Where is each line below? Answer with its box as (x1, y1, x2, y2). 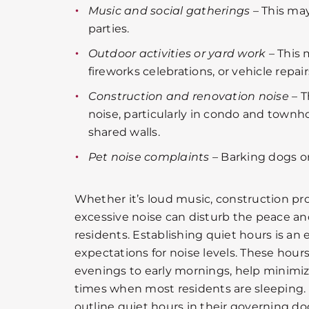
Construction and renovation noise (88, 89, 289, 103)
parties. (88, 21, 130, 35)
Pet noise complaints (88, 150, 210, 163)
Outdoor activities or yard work (88, 46, 266, 60)
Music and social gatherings (88, 3, 250, 17)
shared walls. (88, 125, 160, 139)
